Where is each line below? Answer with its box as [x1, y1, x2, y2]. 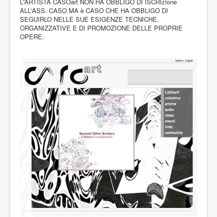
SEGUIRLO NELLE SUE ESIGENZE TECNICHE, [20, 15, 159, 24]
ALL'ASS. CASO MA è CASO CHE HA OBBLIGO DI [20, 6, 168, 15]
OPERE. [20, 32, 44, 42]
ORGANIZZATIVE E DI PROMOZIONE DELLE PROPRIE [20, 23, 183, 33]
